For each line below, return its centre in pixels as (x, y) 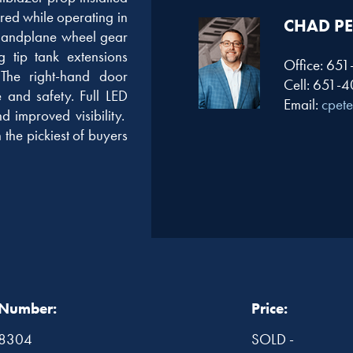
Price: (269, 309)
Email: (302, 104)
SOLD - (272, 340)
